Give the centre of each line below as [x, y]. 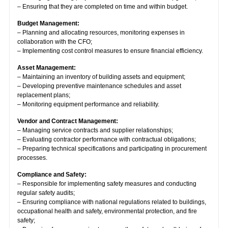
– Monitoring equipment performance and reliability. [88, 104]
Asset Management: [46, 67]
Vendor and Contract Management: [67, 121]
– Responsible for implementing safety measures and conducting [107, 183]
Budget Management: [48, 23]
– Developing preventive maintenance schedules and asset [99, 86]
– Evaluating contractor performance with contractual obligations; [106, 139]
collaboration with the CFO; [54, 41]
